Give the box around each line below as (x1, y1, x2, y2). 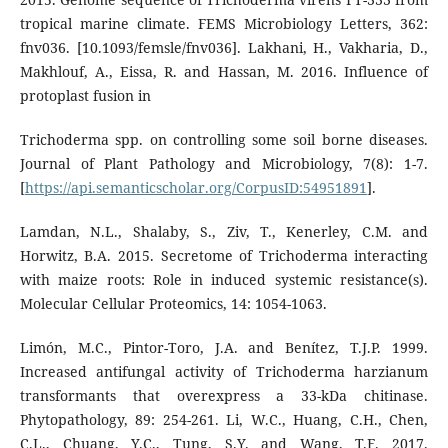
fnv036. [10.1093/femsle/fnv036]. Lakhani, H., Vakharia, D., (19, 37, 429, 57)
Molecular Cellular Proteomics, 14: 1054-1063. (19, 293, 327, 313)
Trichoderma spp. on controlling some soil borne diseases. (19, 129, 429, 149)
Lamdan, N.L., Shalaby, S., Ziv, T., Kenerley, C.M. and (19, 221, 429, 241)
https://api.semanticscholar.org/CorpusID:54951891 (24, 177, 367, 197)
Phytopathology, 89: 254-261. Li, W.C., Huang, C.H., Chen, (19, 409, 429, 429)
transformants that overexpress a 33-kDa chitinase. (19, 385, 429, 405)
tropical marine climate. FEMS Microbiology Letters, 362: (19, 13, 429, 33)
